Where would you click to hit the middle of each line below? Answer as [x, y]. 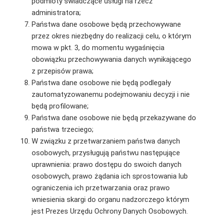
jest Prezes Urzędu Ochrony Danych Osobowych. [109, 211]
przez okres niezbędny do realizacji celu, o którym [111, 36]
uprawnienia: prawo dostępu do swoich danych [106, 164]
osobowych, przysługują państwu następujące [106, 153]
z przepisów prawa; [62, 71]
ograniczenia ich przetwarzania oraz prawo [100, 188]
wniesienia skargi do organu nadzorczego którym [110, 199]
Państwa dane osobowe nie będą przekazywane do [114, 118]
